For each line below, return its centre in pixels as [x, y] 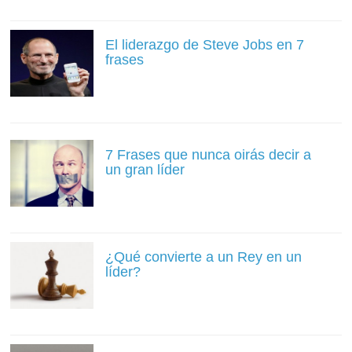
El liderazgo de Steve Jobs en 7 [204, 44]
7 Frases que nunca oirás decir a [208, 154]
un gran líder [145, 169]
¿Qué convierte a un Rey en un [203, 257]
